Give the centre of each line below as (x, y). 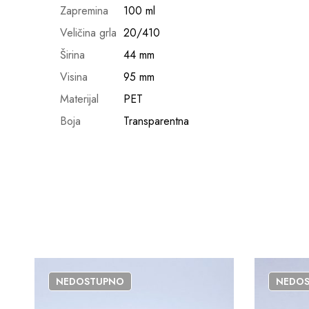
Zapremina (84, 11)
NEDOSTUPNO (90, 281)
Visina (74, 77)
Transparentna (156, 121)
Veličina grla (88, 33)
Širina (72, 55)
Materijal (79, 99)
